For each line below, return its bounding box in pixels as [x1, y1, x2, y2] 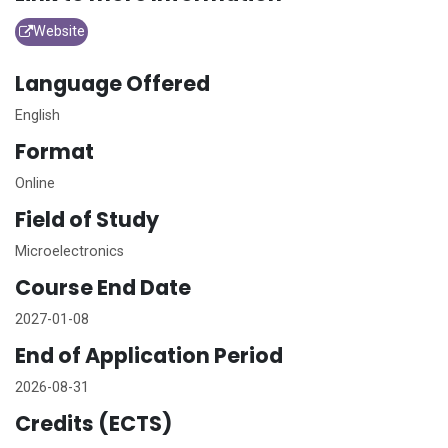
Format [15, 136, 94, 166]
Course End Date [15, 272, 191, 302]
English [15, 106, 60, 124]
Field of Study [15, 204, 159, 234]
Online [15, 174, 55, 192]
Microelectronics [15, 242, 124, 260]
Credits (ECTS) [15, 408, 172, 438]
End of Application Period [15, 340, 283, 370]
